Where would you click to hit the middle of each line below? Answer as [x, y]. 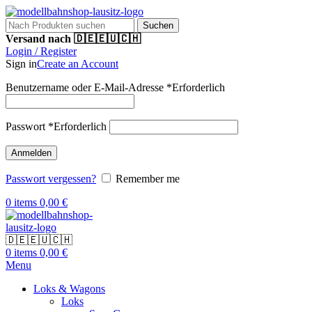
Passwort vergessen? [51, 179]
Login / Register [41, 51]
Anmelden [31, 153]
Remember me [148, 179]
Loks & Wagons [69, 289]
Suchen [158, 25]
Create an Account [78, 64]
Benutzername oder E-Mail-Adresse [86, 87]
